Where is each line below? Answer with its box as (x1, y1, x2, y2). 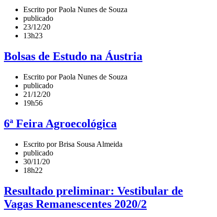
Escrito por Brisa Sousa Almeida (23, 139, 123, 148)
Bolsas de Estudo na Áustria (4, 50, 142, 63)
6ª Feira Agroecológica (4, 117, 117, 130)
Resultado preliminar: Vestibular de (4, 184, 183, 197)
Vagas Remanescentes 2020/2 (4, 197, 147, 210)
